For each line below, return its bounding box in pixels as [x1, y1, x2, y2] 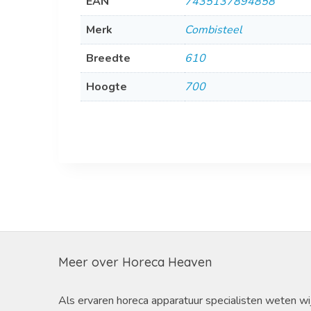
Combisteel [184, 22, 242, 37]
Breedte [85, 50, 131, 66]
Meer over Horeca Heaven [58, 254, 212, 270]
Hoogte [85, 78, 127, 94]
